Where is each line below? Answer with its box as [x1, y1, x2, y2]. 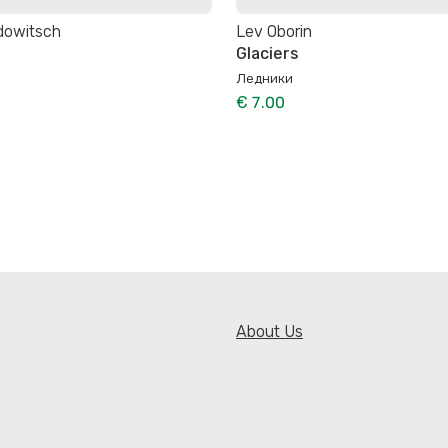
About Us [236, 322, 303, 342]
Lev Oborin [236, 21, 312, 41]
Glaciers [236, 43, 298, 63]
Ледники [236, 69, 293, 86]
